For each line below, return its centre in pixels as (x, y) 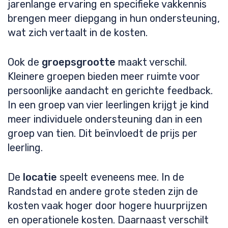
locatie (40, 177)
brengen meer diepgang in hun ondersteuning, (114, 18)
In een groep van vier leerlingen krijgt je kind (108, 105)
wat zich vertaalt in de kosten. (78, 33)
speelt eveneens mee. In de (121, 177)
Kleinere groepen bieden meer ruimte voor (104, 76)
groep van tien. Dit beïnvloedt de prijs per (103, 133)
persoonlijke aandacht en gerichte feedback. (110, 91)
